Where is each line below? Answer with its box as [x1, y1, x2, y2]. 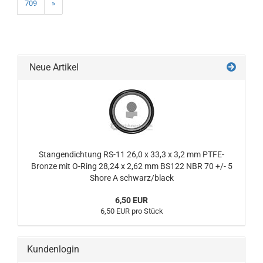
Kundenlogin [27, 244, 79, 255]
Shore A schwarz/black [89, 173, 174, 183]
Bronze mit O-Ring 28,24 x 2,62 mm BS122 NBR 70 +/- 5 [31, 161, 232, 171]
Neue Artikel [27, 62, 79, 73]
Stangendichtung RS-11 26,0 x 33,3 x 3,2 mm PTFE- [39, 150, 224, 159]
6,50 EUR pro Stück [100, 207, 163, 215]
